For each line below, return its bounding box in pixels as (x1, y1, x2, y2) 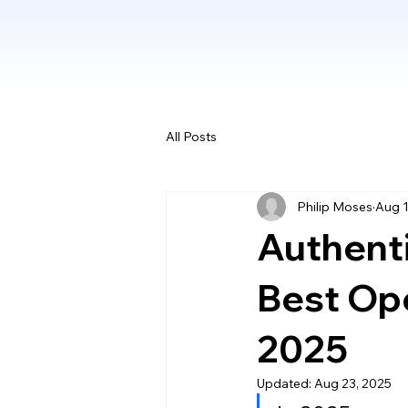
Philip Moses (297, 198, 372, 215)
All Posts (166, 127, 217, 145)
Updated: (257, 375, 314, 393)
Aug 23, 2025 (314, 375, 392, 393)
